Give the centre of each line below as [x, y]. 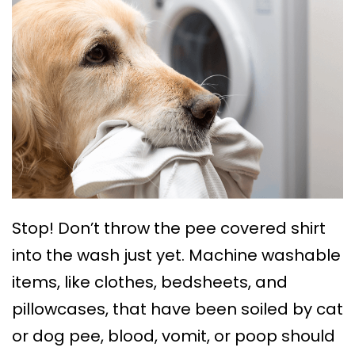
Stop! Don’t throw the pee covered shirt [169, 229]
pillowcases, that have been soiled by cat [177, 309]
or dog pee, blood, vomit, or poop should [174, 336]
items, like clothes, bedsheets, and [150, 282]
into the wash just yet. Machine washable [176, 256]
